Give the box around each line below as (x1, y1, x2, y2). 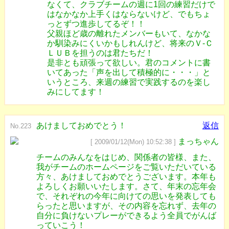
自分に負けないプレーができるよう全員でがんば (36, 211, 216, 220)
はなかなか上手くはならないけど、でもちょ (47, 10, 211, 18)
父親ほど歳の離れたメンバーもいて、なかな (47, 29, 211, 38)
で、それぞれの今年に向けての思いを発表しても (36, 192, 216, 200)
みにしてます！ (47, 87, 104, 96)
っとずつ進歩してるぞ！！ (47, 19, 145, 28)
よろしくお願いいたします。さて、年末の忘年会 (36, 182, 216, 191)
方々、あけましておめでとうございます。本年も (36, 172, 216, 181)
